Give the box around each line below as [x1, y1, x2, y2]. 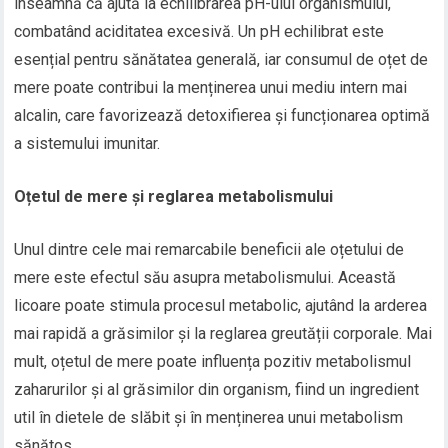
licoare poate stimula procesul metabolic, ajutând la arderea [14, 296, 428, 316]
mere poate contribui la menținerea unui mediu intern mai [14, 78, 408, 98]
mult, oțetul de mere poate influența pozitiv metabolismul [14, 352, 412, 372]
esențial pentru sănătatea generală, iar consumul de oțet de [14, 50, 429, 70]
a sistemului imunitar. [14, 134, 161, 154]
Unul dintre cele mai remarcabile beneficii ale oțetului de [14, 240, 405, 260]
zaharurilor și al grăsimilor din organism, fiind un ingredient [14, 380, 420, 400]
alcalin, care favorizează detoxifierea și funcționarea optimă [14, 106, 431, 126]
